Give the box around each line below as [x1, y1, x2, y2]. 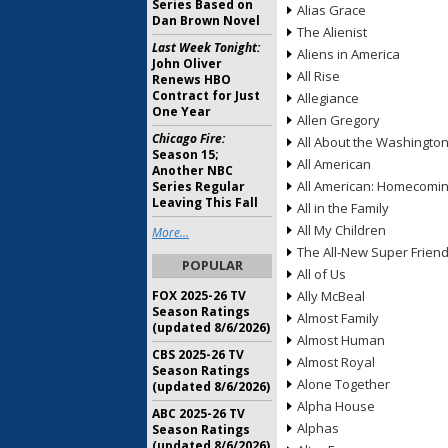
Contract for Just [152, 87, 260, 104]
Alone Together [297, 375, 390, 393]
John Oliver [152, 55, 222, 72]
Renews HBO [152, 71, 231, 88]
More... [152, 224, 189, 241]
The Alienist [297, 23, 367, 41]
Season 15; [152, 146, 219, 163]
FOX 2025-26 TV [152, 287, 246, 304]
